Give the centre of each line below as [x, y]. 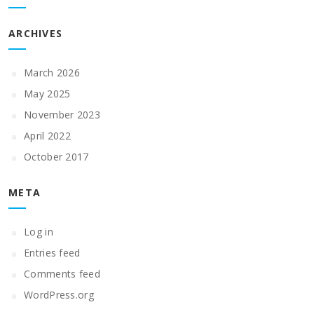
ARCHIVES [35, 33]
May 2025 [47, 94]
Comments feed [62, 274]
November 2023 [62, 115]
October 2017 [56, 157]
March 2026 [52, 73]
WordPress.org [59, 295]
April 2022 [47, 136]
